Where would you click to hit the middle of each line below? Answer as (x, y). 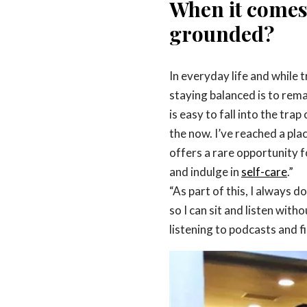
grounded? (222, 33)
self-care (264, 171)
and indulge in (205, 171)
